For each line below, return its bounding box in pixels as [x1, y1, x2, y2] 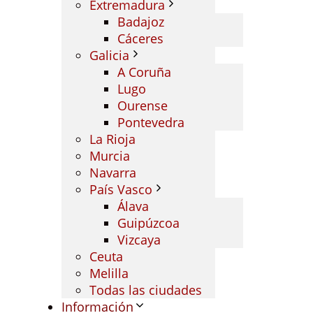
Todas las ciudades [89, 282, 202, 298]
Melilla [89, 265, 129, 282]
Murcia [89, 147, 130, 164]
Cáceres [117, 30, 163, 47]
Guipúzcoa [117, 214, 180, 231]
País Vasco [89, 181, 152, 198]
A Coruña [117, 64, 171, 80]
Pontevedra [117, 114, 184, 131]
